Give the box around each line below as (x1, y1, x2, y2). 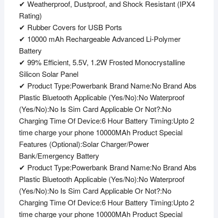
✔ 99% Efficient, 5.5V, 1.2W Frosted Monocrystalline (18, 57, 185, 68)
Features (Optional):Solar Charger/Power (18, 139, 149, 149)
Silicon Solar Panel (18, 69, 78, 79)
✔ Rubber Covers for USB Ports (18, 22, 122, 33)
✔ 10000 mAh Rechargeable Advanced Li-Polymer (18, 34, 181, 44)
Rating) (18, 10, 42, 21)
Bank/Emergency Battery (18, 150, 99, 161)
